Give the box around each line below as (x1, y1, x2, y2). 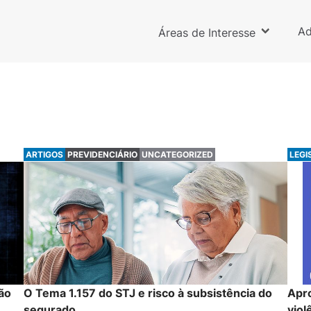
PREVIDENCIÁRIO (67, 149, 137, 160)
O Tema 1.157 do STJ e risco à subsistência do (23, 286, 272, 301)
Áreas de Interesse (158, 26, 255, 40)
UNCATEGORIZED (141, 149, 213, 160)
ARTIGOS (25, 149, 63, 160)
